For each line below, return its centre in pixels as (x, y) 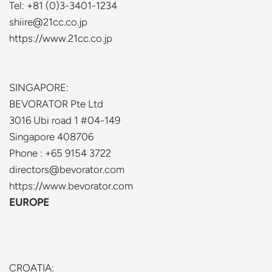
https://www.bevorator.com (71, 186)
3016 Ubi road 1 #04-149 (65, 120)
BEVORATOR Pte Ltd (56, 104)
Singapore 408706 (51, 137)
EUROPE (29, 202)
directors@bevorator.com (67, 169)
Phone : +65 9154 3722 (60, 153)
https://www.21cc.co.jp (61, 38)
